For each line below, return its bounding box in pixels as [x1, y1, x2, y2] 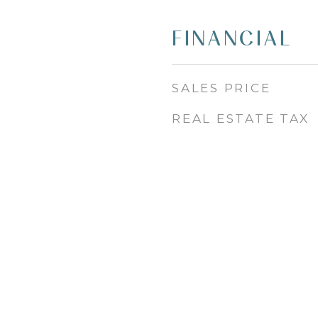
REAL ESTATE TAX [172, 111, 309, 126]
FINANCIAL [172, 26, 292, 50]
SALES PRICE [172, 81, 271, 95]
